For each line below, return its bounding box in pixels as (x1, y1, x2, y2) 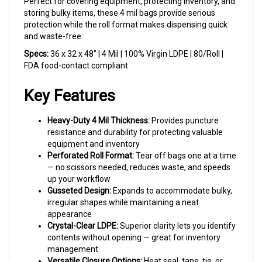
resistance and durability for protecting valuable (47, 115, 223, 124)
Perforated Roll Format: (47, 138, 134, 147)
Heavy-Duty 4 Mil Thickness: (47, 103, 150, 112)
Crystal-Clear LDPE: (47, 208, 118, 218)
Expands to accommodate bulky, (111, 173, 232, 182)
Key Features (24, 74, 115, 92)
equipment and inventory (47, 126, 140, 136)
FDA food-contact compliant (24, 48, 128, 57)
